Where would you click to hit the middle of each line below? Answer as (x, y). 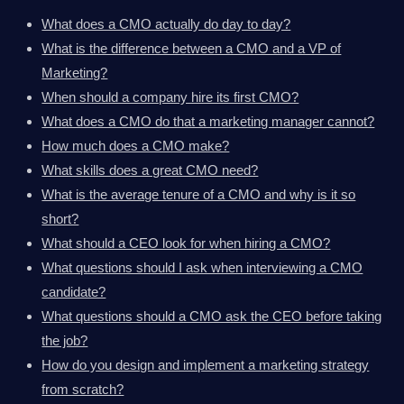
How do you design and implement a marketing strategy (206, 364)
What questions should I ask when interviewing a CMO (202, 267)
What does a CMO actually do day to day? (166, 23)
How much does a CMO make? (136, 145)
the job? (65, 340)
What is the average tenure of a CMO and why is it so (199, 194)
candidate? (74, 291)
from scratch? (83, 389)
